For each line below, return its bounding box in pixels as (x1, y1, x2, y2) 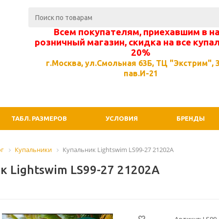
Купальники (15, 145, 52, 154)
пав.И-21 (123, 69, 158, 78)
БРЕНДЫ (176, 115, 205, 122)
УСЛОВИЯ (106, 115, 138, 122)
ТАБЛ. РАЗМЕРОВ (11, 115, 67, 122)
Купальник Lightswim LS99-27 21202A (63, 145, 174, 154)
